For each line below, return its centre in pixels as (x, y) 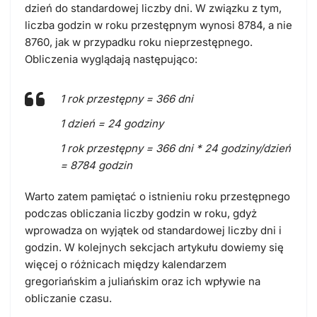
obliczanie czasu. (68, 299)
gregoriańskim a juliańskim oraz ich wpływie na (143, 282)
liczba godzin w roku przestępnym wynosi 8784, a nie (158, 25)
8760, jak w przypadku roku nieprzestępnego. (139, 42)
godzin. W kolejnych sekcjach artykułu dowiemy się (154, 248)
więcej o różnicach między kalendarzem (126, 265)
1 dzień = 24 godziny (112, 123)
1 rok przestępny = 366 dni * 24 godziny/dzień (175, 149)
